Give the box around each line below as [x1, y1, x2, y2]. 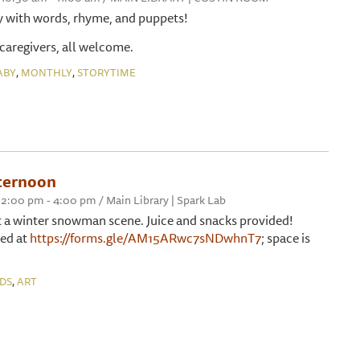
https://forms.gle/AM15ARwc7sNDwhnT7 [30, 227, 261, 248]
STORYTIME [77, 64, 136, 80]
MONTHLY [21, 64, 72, 80]
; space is [261, 227, 310, 248]
